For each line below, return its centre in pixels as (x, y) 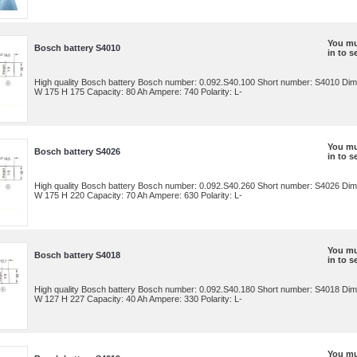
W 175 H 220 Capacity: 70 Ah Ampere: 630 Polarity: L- (139, 195)
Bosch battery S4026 (77, 151)
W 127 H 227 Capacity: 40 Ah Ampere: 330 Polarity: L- (139, 299)
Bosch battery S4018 (77, 255)
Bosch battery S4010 (77, 48)
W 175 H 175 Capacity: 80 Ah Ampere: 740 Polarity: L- (139, 92)
